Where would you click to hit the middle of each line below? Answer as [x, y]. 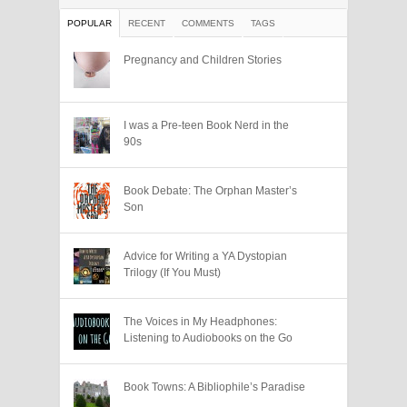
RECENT [147, 23]
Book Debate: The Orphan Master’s [210, 190]
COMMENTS [208, 23]
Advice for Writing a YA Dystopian [205, 256]
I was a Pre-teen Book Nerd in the [206, 125]
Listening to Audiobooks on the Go [208, 338]
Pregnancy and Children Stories [203, 60]
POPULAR [89, 23]
